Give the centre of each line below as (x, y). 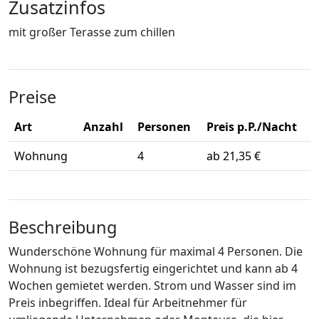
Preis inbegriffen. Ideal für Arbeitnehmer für (128, 303)
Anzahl (103, 127)
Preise (32, 97)
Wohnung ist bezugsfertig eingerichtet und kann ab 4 (153, 269)
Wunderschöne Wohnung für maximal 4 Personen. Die (156, 252)
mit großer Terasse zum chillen (92, 32)
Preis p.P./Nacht (252, 127)
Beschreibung (63, 228)
